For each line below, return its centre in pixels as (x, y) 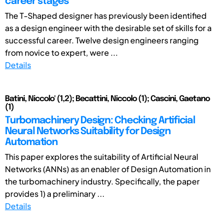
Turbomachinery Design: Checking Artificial (100, 120)
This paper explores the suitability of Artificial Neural (102, 156)
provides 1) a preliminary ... (55, 193)
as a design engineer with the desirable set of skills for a (108, 28)
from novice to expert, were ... (61, 52)
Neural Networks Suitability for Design (88, 131)
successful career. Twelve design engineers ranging (102, 40)
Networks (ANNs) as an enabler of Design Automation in (108, 169)
